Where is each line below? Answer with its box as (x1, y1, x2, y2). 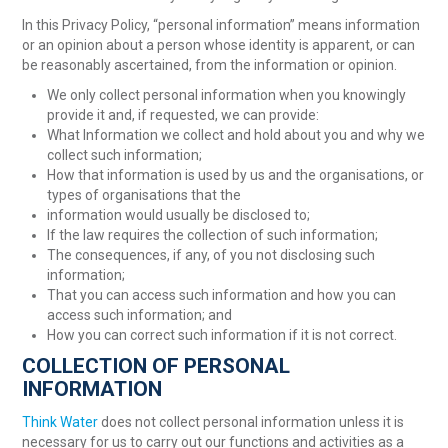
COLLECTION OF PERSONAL (22, 354, 291, 379)
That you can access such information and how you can (47, 286, 397, 303)
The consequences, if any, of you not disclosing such (47, 246, 376, 263)
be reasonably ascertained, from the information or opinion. (22, 56, 398, 73)
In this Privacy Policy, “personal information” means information (22, 16, 421, 33)
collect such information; (47, 146, 203, 163)
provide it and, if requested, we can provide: (47, 106, 320, 123)
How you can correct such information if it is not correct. (47, 326, 398, 343)
